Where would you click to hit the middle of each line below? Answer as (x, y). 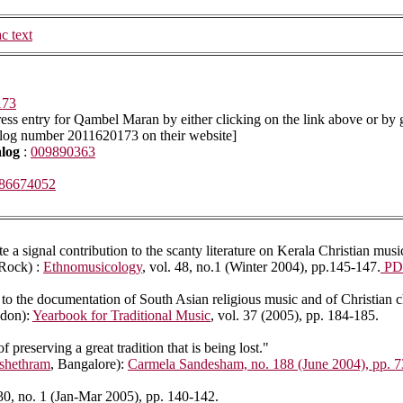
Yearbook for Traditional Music (121, 316)
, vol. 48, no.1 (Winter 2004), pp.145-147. (261, 267)
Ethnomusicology (93, 267)
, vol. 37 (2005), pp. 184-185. (295, 316)
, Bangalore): (89, 364)
